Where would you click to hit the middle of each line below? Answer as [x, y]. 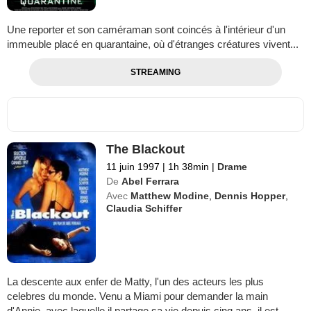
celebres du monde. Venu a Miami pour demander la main [137, 296]
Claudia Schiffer [144, 208]
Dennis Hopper [250, 195]
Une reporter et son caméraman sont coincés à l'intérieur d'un [146, 29]
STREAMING [155, 72]
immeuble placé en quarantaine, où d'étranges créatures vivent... [153, 44]
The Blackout [146, 149]
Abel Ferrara [151, 181]
